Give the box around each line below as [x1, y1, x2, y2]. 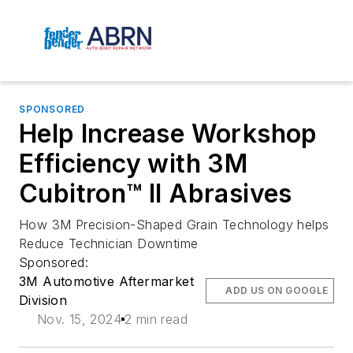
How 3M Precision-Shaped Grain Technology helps [19, 217, 329, 233]
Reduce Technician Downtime [19, 236, 199, 252]
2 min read [124, 311, 188, 328]
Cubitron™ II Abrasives [19, 178, 292, 210]
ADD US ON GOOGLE [225, 284, 329, 297]
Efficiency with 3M [19, 148, 248, 180]
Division [19, 292, 68, 309]
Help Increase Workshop [19, 118, 318, 150]
